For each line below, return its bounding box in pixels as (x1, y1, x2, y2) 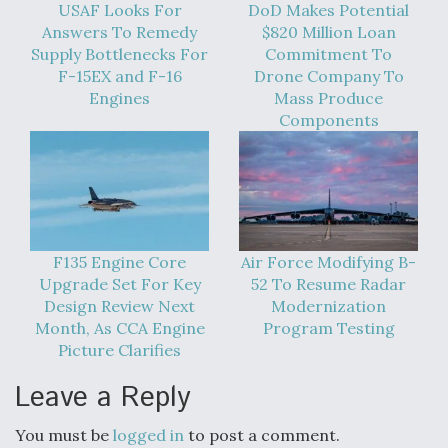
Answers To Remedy (42, 22, 197, 43)
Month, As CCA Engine (34, 317, 205, 338)
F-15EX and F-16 (57, 66, 182, 87)
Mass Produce (274, 88, 383, 109)
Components (278, 110, 379, 131)
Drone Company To (253, 66, 404, 87)
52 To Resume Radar (251, 273, 406, 294)
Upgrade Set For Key (38, 273, 201, 294)
